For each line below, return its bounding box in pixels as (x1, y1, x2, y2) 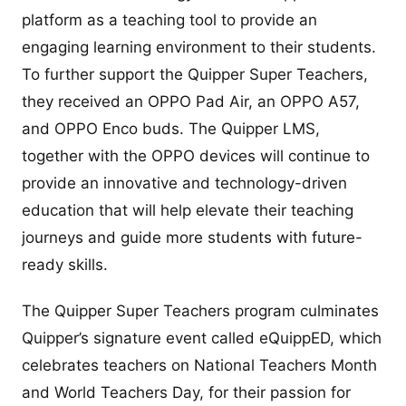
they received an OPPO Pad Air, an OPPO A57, (22, 92, 360, 111)
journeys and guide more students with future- (22, 227, 362, 246)
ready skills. (22, 255, 108, 274)
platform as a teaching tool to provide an (22, 10, 317, 29)
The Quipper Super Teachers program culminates (22, 301, 379, 320)
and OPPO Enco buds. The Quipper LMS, (22, 119, 320, 138)
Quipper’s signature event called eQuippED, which (22, 328, 382, 347)
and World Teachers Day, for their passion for (22, 382, 351, 401)
